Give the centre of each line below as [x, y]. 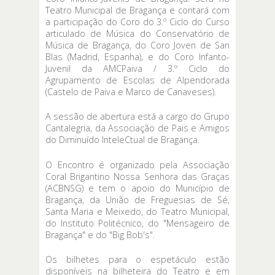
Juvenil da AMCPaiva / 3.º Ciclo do [137, 68]
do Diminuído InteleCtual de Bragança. [124, 140]
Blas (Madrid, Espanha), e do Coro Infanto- [137, 56]
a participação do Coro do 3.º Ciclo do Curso [137, 21]
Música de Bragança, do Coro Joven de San [137, 45]
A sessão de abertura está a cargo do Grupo [137, 117]
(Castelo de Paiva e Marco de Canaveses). [132, 91]
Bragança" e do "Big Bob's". [101, 234]
